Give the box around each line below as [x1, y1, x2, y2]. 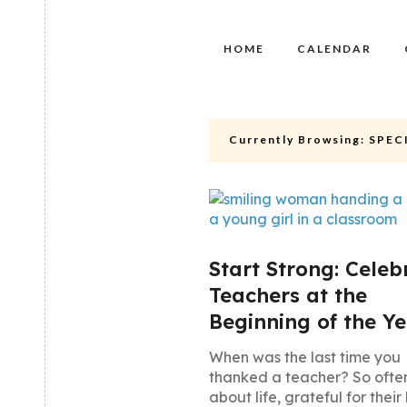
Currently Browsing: [229, 133, 365, 146]
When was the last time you [209, 348, 401, 366]
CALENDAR [297, 42, 372, 55]
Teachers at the [209, 283, 367, 308]
